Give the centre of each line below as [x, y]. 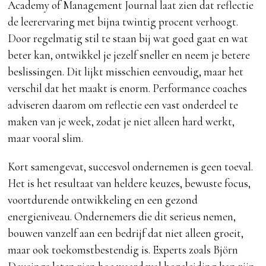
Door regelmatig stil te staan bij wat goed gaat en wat [128, 38]
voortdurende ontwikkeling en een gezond [103, 199]
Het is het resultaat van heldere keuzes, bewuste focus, [129, 183]
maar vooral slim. [46, 138]
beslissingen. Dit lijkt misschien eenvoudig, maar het [126, 71]
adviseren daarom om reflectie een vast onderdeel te [123, 104]
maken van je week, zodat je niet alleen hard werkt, [121, 121]
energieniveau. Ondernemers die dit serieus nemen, [122, 216]
